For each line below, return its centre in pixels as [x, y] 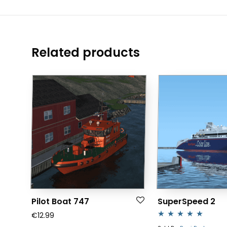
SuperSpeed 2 [186, 202]
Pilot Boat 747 [60, 202]
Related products [86, 53]
